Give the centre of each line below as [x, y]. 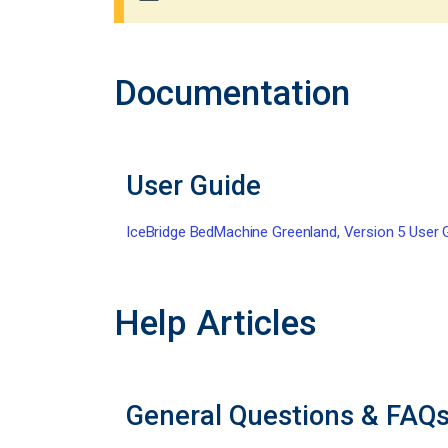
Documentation [232, 93]
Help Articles [215, 323]
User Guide [193, 186]
